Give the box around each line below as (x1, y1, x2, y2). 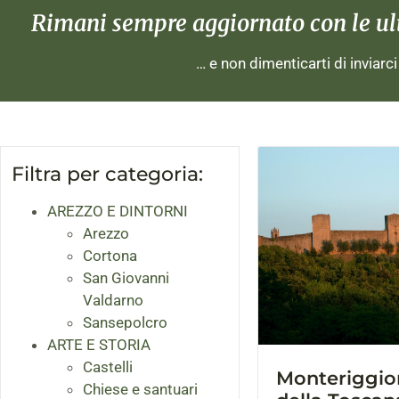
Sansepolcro (83, 313, 167, 332)
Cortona (83, 247, 137, 265)
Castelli (83, 358, 133, 377)
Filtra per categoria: (12, 162, 203, 187)
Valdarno (83, 291, 143, 310)
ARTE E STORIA (47, 336, 151, 354)
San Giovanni (83, 269, 169, 288)
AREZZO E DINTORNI (47, 202, 188, 221)
